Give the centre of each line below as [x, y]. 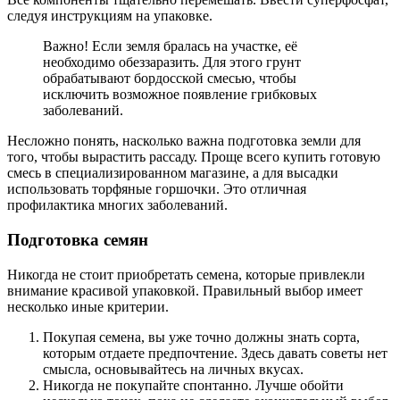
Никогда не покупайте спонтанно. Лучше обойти [193, 385]
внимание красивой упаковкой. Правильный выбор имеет [185, 290]
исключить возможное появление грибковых [180, 95]
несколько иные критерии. [88, 306]
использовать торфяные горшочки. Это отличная [157, 189]
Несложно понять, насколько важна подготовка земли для [184, 141]
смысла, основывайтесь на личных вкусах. [173, 369]
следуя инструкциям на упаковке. [110, 16]
